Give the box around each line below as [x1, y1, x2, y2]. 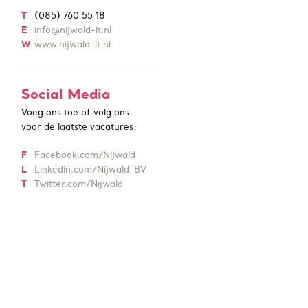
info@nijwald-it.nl [34, 24, 111, 36]
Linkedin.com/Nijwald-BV [34, 164, 146, 175]
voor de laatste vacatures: [21, 121, 137, 133]
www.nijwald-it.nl [34, 38, 111, 50]
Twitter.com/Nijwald [34, 178, 123, 190]
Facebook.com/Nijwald [34, 149, 135, 161]
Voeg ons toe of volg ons [21, 107, 129, 118]
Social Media [21, 85, 111, 103]
